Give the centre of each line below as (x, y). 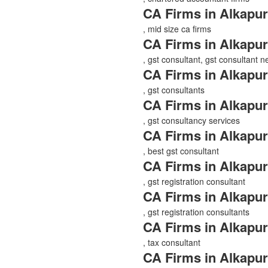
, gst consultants (174, 89)
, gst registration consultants (196, 211)
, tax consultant (172, 242)
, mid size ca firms (177, 28)
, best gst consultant (181, 150)
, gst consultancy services (191, 120)
